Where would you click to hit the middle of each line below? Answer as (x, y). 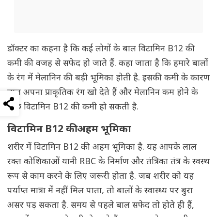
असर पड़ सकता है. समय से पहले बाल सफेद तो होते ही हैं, (101, 206)
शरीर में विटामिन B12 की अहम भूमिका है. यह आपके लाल (102, 148)
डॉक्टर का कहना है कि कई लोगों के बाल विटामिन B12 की (101, 49)
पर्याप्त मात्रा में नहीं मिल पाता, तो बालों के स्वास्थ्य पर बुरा (100, 191)
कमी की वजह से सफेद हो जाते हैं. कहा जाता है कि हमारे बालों (108, 64)
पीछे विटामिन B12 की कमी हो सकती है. (73, 108)
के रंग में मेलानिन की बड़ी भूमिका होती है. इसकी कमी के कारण (108, 78)
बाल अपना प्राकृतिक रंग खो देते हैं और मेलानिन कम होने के (103, 93)
